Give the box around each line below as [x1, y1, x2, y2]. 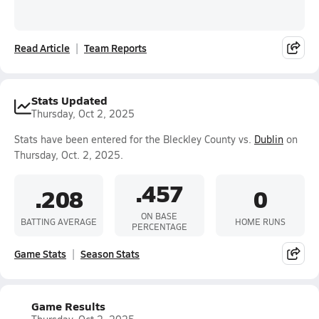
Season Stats [80, 246, 140, 261]
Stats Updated [31, 92, 108, 108]
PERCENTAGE [131, 221, 187, 232]
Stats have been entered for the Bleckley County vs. [14, 132, 254, 146]
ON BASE [141, 210, 178, 221]
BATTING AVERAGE [21, 215, 98, 227]
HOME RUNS [234, 215, 286, 227]
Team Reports [84, 41, 147, 55]
